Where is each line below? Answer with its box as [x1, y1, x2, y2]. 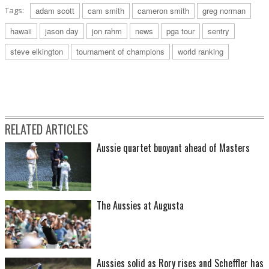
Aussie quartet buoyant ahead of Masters [97, 140, 250, 155]
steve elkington [10, 45, 63, 57]
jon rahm [92, 25, 122, 37]
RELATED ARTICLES [5, 119, 88, 138]
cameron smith [138, 4, 189, 16]
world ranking [178, 45, 223, 57]
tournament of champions [76, 45, 165, 57]
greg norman [202, 4, 246, 16]
